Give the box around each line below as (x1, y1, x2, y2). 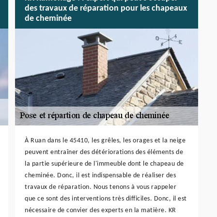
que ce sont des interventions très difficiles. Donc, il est (25, 195, 187, 202)
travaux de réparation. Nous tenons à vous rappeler (25, 183, 176, 191)
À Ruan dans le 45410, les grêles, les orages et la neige (25, 137, 186, 144)
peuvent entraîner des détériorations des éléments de (25, 148, 183, 156)
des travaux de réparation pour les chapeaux (25, 4, 187, 14)
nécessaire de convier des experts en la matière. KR (25, 206, 176, 214)
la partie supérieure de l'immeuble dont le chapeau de (25, 160, 184, 168)
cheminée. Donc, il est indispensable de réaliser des (25, 171, 176, 179)
